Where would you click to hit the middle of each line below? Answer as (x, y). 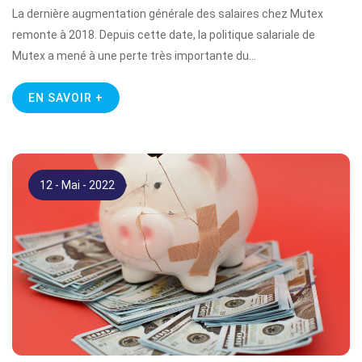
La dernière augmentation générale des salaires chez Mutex (168, 14)
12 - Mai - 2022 (77, 185)
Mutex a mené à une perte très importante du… (134, 56)
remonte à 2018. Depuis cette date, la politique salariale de (164, 35)
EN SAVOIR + (66, 98)
